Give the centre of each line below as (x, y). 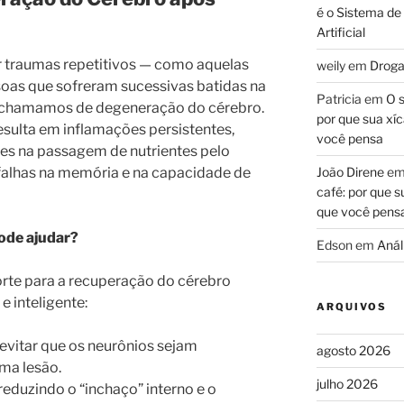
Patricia (339, 98)
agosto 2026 (353, 350)
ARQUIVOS (351, 306)
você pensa (349, 138)
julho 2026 (347, 383)
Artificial (340, 32)
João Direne (350, 171)
